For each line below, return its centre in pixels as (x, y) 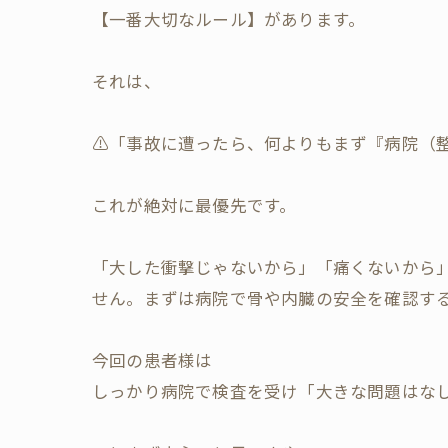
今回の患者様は (152, 360)
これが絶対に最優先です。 (194, 205)
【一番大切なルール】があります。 (229, 19)
